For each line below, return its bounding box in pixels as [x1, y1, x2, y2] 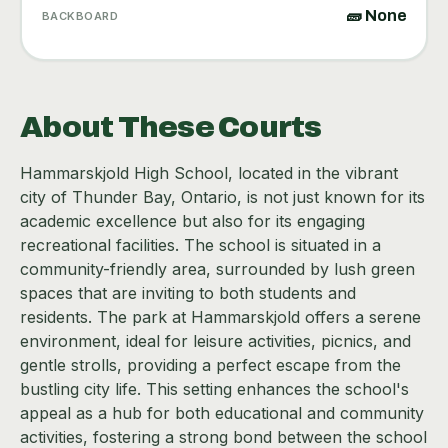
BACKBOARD [41, 8, 119, 23]
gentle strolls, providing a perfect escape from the [20, 355, 401, 376]
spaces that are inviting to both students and [20, 283, 356, 304]
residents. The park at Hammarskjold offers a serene [20, 307, 421, 328]
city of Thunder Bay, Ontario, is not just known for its [20, 187, 425, 208]
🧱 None [345, 6, 407, 24]
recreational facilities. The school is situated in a [20, 235, 381, 256]
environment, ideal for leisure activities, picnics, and [20, 331, 411, 352]
